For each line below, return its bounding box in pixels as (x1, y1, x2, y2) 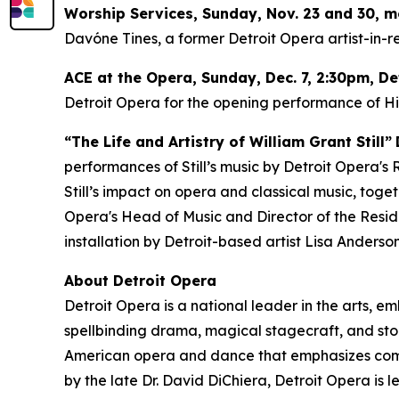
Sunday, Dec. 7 (201, 68, 307, 86)
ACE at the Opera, (64, 68, 201, 86)
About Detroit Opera (64, 271, 216, 289)
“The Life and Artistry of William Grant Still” (64, 132, 392, 151)
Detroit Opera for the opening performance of (64, 93, 384, 111)
